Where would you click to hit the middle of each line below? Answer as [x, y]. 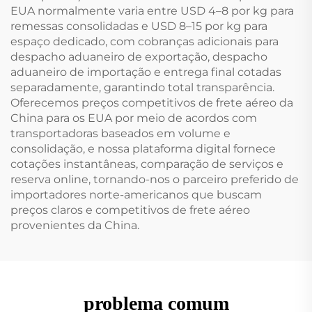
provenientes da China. [75, 225]
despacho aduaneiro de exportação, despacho [139, 56]
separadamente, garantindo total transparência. [142, 87]
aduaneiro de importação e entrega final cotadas [146, 72]
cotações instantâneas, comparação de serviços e [147, 164]
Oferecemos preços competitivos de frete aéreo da [152, 102]
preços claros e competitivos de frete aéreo [130, 210]
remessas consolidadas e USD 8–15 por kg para [139, 26]
